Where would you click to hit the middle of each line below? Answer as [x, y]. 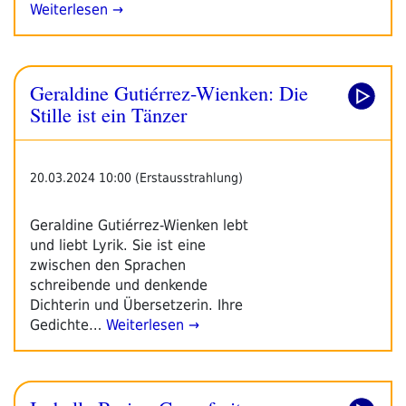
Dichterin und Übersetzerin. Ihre [136, 304]
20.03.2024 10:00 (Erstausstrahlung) [136, 177]
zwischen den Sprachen [108, 265]
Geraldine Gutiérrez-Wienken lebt [139, 225]
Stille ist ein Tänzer [108, 114]
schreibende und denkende [119, 285]
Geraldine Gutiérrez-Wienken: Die [169, 92]
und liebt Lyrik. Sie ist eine [118, 245]
